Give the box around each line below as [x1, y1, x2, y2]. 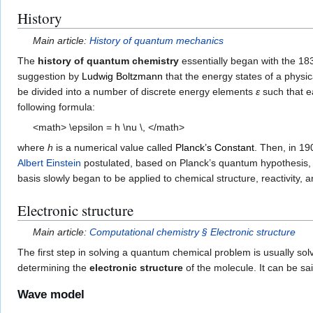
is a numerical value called [53, 141, 175, 153]
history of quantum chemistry [38, 54, 179, 66]
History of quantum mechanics [89, 34, 224, 46]
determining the [17, 261, 89, 273]
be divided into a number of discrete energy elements [17, 85, 256, 97]
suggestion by [17, 70, 82, 82]
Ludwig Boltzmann [82, 70, 163, 82]
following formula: [17, 101, 95, 112]
